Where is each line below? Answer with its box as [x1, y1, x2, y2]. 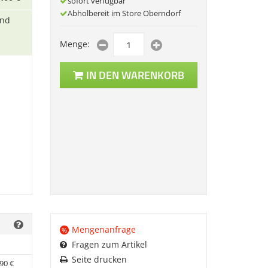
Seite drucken [71, 254, 127, 265]
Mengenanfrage [71, 224, 136, 235]
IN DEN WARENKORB [86, 67, 184, 83]
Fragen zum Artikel [71, 239, 147, 250]
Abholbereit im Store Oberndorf [67, 8, 181, 19]
